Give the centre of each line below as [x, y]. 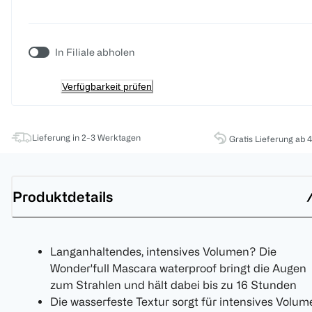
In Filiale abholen [95, 52]
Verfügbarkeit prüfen [107, 87]
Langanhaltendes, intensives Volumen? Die [163, 252]
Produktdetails [63, 196]
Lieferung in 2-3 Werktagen [86, 138]
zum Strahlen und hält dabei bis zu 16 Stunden [173, 285]
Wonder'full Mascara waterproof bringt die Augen [178, 268]
